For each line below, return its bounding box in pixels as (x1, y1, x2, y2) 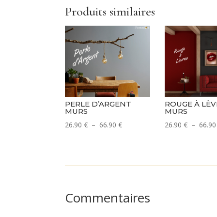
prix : (122, 144, 137, 154)
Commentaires (65, 188, 151, 206)
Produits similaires (65, 3, 155, 19)
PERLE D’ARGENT (65, 99, 132, 109)
